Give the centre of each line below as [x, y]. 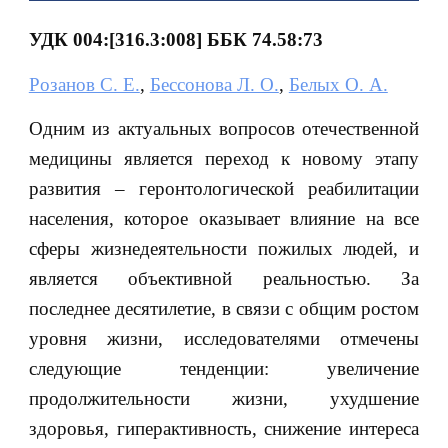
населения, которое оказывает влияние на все [224, 219]
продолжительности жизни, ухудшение [224, 399]
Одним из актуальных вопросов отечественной [224, 129]
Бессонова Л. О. [214, 84]
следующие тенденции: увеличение [224, 369]
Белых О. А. [338, 84]
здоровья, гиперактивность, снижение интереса [224, 429]
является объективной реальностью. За [224, 279]
